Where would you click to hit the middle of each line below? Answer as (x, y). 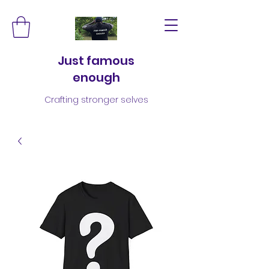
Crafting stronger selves (96, 99)
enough (96, 77)
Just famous (96, 60)
